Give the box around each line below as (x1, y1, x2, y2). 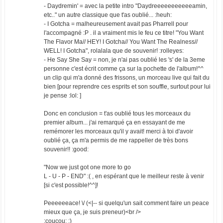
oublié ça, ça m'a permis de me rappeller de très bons (43, 137, 188, 144)
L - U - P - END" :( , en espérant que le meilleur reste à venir (43, 173, 204, 180)
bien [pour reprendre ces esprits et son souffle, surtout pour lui (43, 83, 211, 90)
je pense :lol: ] (43, 92, 81, 99)
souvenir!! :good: (43, 146, 89, 153)
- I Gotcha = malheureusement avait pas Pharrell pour (43, 20, 188, 27)
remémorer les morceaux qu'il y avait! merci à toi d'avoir (43, 128, 193, 135)
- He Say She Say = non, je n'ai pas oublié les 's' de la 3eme (43, 56, 205, 63)
